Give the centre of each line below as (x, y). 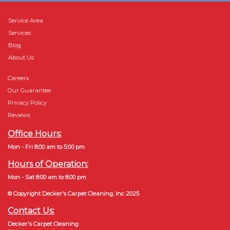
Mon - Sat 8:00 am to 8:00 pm (47, 177)
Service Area (26, 21)
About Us (21, 57)
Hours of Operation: (48, 164)
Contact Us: (31, 211)
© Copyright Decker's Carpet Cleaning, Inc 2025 (73, 194)
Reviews (19, 115)
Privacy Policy (27, 103)
